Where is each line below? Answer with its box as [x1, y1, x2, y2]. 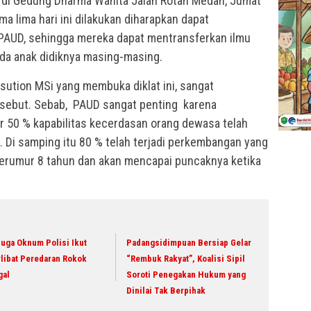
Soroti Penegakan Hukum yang [126, 269, 246, 280]
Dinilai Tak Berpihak [126, 285, 206, 296]
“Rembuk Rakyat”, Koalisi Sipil [126, 253, 246, 264]
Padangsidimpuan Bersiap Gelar [126, 237, 252, 249]
